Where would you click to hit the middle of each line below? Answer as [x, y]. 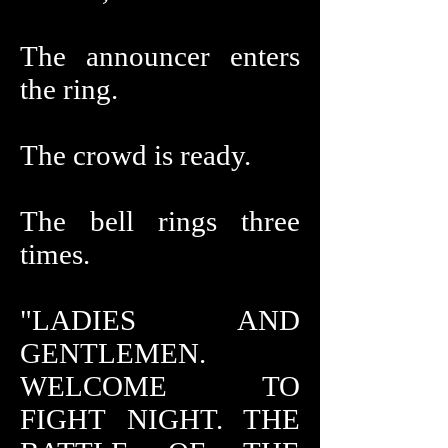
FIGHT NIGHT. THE [160, 419]
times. [55, 254]
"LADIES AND [160, 320]
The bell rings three [160, 221]
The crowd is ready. [135, 155]
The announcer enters [160, 56]
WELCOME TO [160, 386]
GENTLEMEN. [113, 353]
